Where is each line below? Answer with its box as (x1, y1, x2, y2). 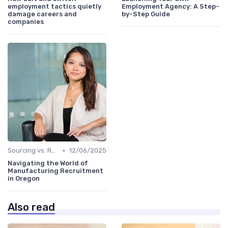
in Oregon (8, 175, 40, 183)
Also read (8, 201, 55, 214)
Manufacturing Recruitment (8, 167, 103, 175)
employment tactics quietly (8, 3, 101, 11)
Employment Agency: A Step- (122, 3, 219, 11)
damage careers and (8, 10, 77, 18)
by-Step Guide (122, 10, 170, 18)
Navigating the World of (8, 159, 88, 167)
